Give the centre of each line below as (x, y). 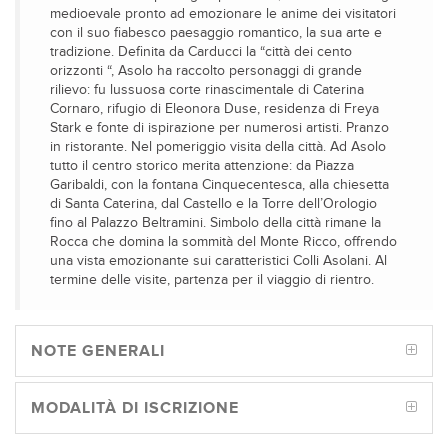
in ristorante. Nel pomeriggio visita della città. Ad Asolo (218, 147)
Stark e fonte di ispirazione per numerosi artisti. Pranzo (219, 128)
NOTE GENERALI (98, 351)
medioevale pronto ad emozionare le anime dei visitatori (223, 14)
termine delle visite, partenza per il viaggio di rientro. (212, 280)
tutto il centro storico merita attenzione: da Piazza (202, 166)
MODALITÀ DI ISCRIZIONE (135, 408)
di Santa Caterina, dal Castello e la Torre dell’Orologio (213, 204)
